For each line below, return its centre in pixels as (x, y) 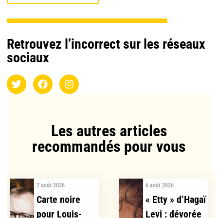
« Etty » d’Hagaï (176, 200)
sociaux (28, 58)
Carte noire (59, 200)
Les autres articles (109, 131)
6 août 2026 (160, 186)
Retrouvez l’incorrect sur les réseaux (106, 44)
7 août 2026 (51, 186)
